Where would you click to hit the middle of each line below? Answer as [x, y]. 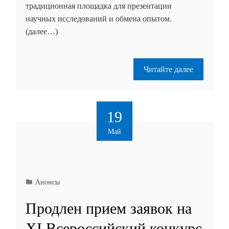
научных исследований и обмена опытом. [99, 18]
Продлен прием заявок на [109, 208]
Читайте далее [168, 69]
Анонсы [48, 182]
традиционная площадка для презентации [99, 6]
